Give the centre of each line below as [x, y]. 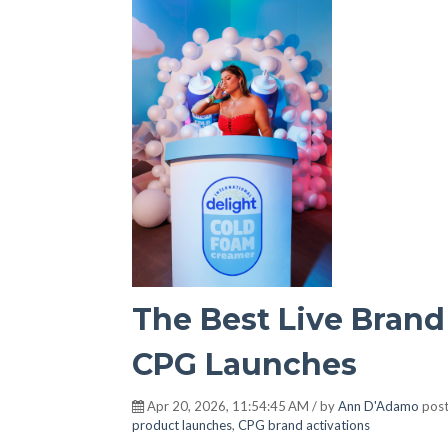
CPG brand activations [304, 425]
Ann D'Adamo [378, 406]
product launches [182, 425]
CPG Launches [244, 364]
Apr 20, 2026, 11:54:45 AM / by [241, 406]
